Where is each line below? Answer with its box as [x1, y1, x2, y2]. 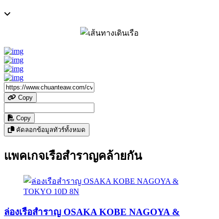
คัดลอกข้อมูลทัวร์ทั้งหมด [14, 126, 86, 133]
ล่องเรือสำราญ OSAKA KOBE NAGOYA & [4, 207, 180, 218]
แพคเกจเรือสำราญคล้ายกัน [4, 149, 142, 162]
